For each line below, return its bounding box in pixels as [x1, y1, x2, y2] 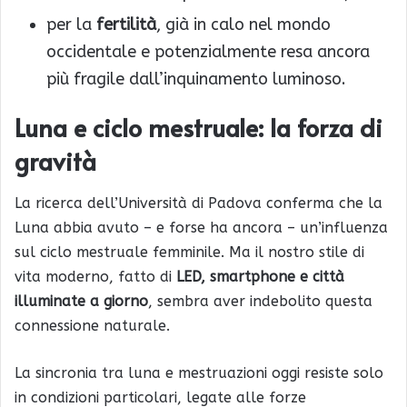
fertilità [96, 15, 156, 35]
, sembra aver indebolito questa [148, 292, 372, 310]
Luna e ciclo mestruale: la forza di [15, 110, 382, 145]
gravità [15, 144, 96, 179]
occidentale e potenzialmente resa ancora [46, 42, 370, 63]
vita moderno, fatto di [15, 267, 176, 285]
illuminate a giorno [15, 292, 148, 310]
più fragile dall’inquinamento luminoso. [46, 69, 346, 90]
